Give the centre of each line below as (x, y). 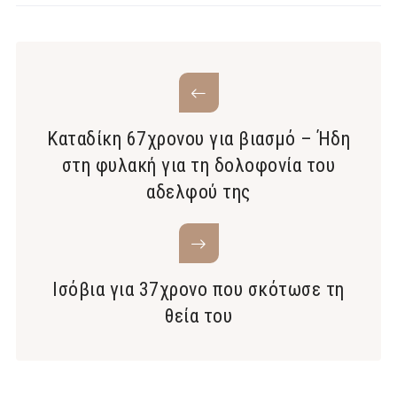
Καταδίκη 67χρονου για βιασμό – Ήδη (198, 139)
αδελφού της (198, 192)
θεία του (198, 316)
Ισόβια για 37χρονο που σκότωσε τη (198, 290)
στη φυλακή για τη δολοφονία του (198, 166)
